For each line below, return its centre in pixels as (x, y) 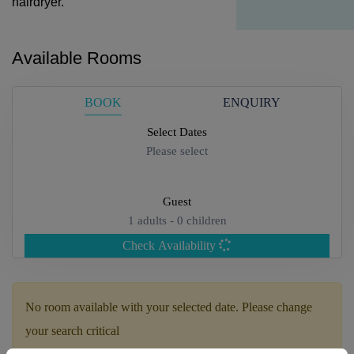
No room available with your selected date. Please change (169, 307)
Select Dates (177, 132)
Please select (177, 151)
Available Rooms (77, 58)
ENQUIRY (251, 102)
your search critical (72, 331)
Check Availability (171, 246)
